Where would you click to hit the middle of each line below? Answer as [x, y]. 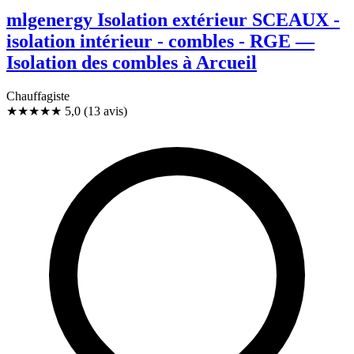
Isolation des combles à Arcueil [132, 63]
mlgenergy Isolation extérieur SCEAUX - [173, 20]
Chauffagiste [38, 96]
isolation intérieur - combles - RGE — [160, 41]
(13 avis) [105, 111]
